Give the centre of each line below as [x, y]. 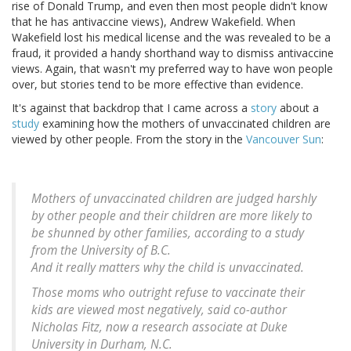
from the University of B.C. [101, 251]
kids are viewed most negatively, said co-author [159, 310]
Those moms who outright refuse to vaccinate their [168, 293]
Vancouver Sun [284, 139]
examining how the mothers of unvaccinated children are [185, 124]
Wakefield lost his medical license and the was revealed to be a [171, 38]
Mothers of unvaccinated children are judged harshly [174, 199]
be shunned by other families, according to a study [168, 233]
